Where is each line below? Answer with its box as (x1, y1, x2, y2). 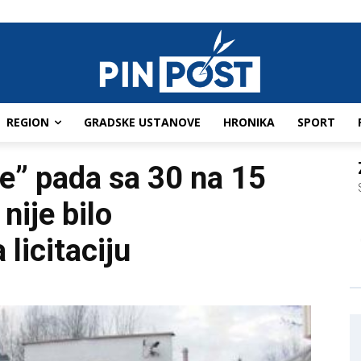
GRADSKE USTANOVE (84, 114, 201, 131)
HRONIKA (223, 114, 275, 131)
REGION (6, 114, 49, 131)
